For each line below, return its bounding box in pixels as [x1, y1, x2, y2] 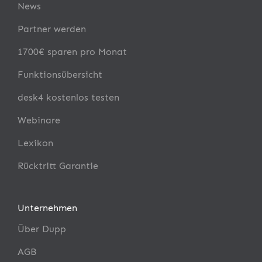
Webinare [18, 114, 60, 126]
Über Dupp [18, 223, 66, 235]
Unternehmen [18, 202, 77, 213]
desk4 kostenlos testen [18, 91, 119, 103]
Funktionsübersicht [18, 68, 102, 80]
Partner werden [18, 23, 86, 35]
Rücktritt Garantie [18, 160, 98, 171]
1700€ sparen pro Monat [18, 46, 127, 57]
